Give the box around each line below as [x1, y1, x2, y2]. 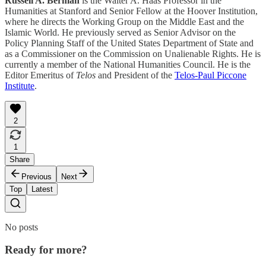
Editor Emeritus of [5, 69, 76, 80]
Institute [5, 80, 34, 91]
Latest [31, 184, 53, 194]
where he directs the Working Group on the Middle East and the [5, 16, 244, 27]
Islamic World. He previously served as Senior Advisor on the [5, 27, 236, 37]
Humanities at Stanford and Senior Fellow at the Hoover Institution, [5, 5, 258, 16]
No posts [5, 221, 38, 232]
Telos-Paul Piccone [175, 69, 246, 80]
